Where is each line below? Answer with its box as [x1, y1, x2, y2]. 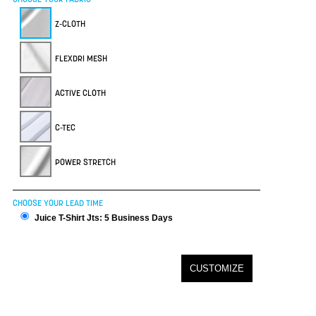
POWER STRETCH [55, 156, 116, 167]
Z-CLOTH [55, 18, 85, 29]
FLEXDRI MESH [55, 52, 107, 63]
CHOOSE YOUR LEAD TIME [13, 197, 103, 208]
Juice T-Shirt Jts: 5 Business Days [30, 213, 173, 223]
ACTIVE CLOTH [55, 87, 106, 98]
